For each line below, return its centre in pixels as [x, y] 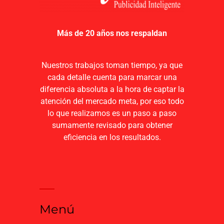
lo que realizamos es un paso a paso [112, 113]
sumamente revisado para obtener [112, 125]
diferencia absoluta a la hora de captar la [112, 89]
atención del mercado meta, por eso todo [112, 101]
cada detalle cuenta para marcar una [112, 77]
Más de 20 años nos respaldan [112, 33]
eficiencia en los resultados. [112, 137]
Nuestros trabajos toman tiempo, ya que [112, 65]
